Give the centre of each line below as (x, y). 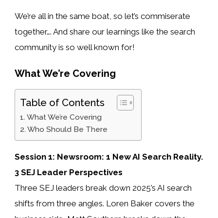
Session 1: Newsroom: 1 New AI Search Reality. (109, 156)
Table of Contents (62, 102)
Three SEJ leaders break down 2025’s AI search (103, 188)
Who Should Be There (68, 129)
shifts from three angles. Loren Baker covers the (105, 203)
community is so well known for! (75, 47)
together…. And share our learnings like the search (105, 32)
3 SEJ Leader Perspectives (69, 172)
